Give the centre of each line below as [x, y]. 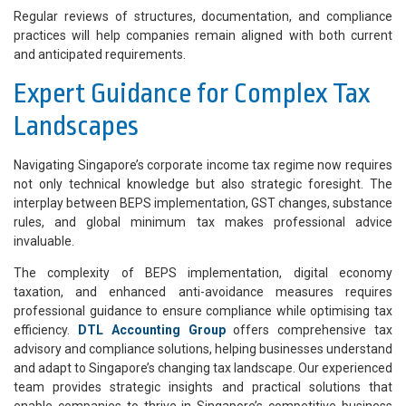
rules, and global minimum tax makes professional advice [203, 222]
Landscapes [76, 126]
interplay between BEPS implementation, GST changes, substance [203, 203]
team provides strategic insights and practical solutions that [203, 387]
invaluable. [44, 242]
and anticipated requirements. [100, 55]
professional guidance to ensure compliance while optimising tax [203, 311]
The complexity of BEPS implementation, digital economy [203, 273]
